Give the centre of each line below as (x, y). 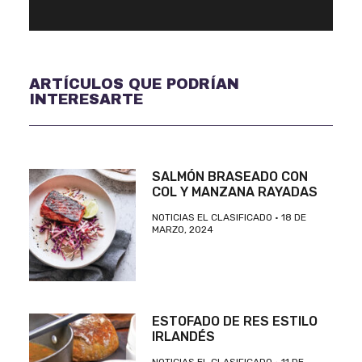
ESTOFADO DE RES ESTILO (234, 322)
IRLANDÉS (183, 337)
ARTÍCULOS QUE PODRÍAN (134, 84)
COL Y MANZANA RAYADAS (234, 192)
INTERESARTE (86, 99)
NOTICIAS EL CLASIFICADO (213, 217)
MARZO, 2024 (182, 229)
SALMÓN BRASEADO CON (229, 176)
